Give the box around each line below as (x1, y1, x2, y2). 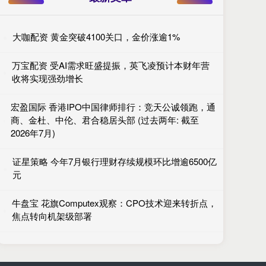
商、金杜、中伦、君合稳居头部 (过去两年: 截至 (11, 113, 199, 126)
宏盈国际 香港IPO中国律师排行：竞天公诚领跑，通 (11, 100, 216, 113)
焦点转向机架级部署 (11, 210, 92, 222)
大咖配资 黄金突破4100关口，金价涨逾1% (12, 30, 180, 43)
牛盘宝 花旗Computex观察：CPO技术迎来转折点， (11, 197, 217, 209)
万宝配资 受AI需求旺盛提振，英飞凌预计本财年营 (11, 59, 210, 71)
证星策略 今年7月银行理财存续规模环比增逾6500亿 (12, 155, 217, 167)
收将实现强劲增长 (11, 72, 83, 84)
